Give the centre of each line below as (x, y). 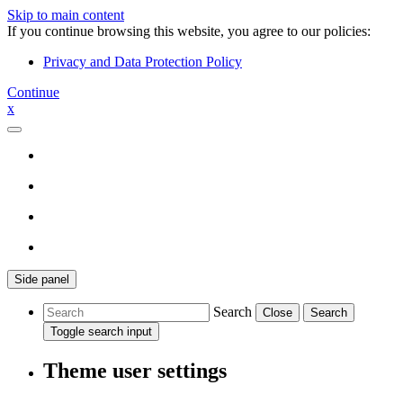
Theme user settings (135, 370)
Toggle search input (101, 331)
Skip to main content (66, 15)
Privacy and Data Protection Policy (143, 62)
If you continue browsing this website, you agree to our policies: (189, 31)
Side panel (42, 279)
